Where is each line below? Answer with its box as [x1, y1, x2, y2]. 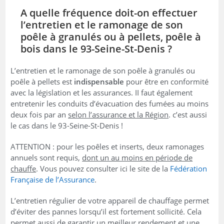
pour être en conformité [124, 76, 209, 86]
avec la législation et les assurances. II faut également [10, 87, 193, 97]
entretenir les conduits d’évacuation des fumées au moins [10, 98, 209, 108]
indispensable [74, 76, 124, 86]
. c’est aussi [168, 109, 207, 119]
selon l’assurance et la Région [68, 109, 169, 119]
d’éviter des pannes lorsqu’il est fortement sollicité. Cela [10, 206, 202, 216]
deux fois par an [10, 109, 68, 119]
